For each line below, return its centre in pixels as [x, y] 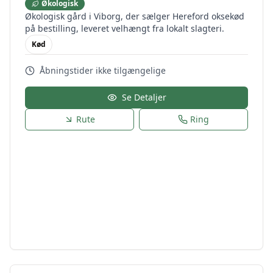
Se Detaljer [144, 97]
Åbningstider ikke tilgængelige [103, 70]
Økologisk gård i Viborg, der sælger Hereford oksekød [135, 16]
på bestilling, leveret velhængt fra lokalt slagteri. [125, 28]
